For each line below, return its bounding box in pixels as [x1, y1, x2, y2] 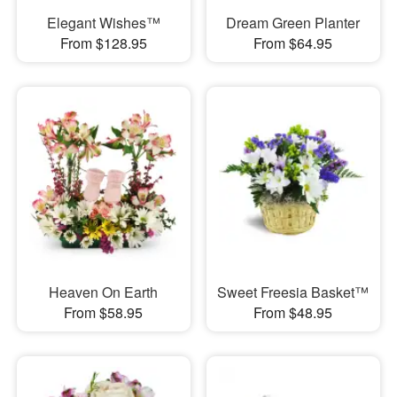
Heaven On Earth [49, 281, 159, 302]
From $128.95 [59, 33, 147, 54]
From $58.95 [64, 301, 144, 323]
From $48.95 [253, 301, 333, 323]
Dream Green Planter [226, 12, 361, 34]
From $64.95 [253, 33, 333, 54]
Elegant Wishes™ [46, 12, 160, 34]
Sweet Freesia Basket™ [217, 281, 370, 302]
